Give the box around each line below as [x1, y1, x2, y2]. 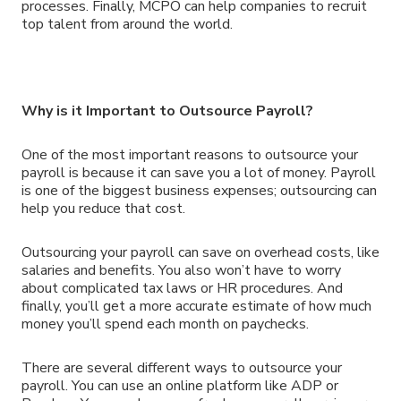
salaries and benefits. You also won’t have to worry [21, 260, 341, 280]
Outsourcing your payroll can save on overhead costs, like [21, 242, 380, 262]
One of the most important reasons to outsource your [21, 145, 358, 166]
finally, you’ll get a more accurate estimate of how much [21, 295, 371, 316]
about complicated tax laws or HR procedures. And [21, 277, 343, 298]
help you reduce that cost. [21, 199, 185, 219]
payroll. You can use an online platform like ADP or [21, 375, 338, 396]
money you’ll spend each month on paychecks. [21, 313, 309, 334]
